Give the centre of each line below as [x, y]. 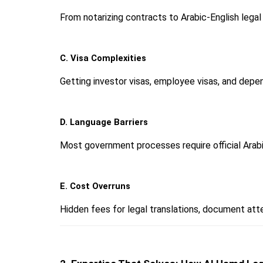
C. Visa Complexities [103, 58]
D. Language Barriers [104, 122]
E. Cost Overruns [95, 186]
